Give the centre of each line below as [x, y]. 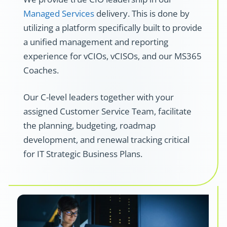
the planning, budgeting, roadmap [89, 126]
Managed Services [59, 13]
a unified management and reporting [96, 42]
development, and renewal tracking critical [106, 140]
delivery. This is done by [142, 13]
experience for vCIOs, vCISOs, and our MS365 [112, 56]
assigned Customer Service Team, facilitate [107, 111]
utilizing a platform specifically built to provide [113, 27]
